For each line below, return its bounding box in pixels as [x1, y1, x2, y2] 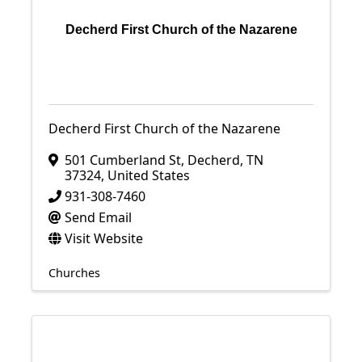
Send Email [65, 208, 132, 226]
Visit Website [65, 229, 143, 247]
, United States [101, 166, 190, 184]
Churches [48, 265, 100, 280]
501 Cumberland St [65, 151, 181, 169]
